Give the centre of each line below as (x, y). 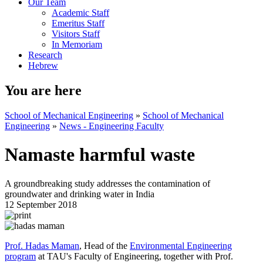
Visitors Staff (76, 34)
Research (45, 55)
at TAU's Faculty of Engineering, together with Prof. (134, 256)
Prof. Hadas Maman (42, 245)
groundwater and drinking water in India (80, 194)
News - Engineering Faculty (112, 126)
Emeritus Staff (78, 23)
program (20, 256)
